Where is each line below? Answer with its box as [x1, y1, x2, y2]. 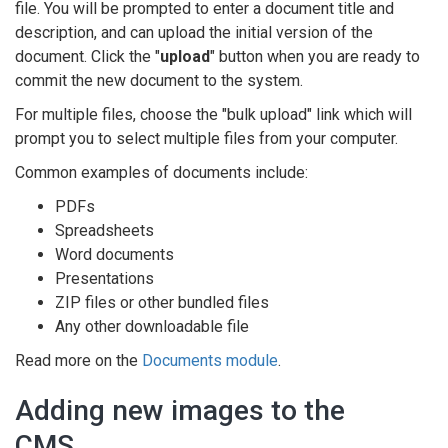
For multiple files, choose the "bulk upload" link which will [15, 105, 412, 124]
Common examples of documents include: [15, 163, 308, 182]
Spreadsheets [55, 221, 154, 240]
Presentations [55, 269, 154, 288]
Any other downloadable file [55, 317, 249, 336]
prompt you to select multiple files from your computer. [15, 129, 398, 148]
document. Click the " [15, 47, 160, 66]
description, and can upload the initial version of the [15, 23, 373, 42]
